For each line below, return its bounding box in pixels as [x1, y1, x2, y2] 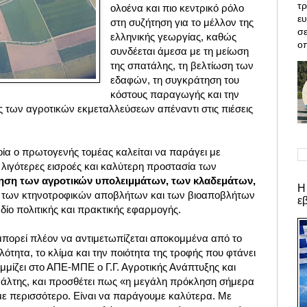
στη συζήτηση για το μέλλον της [110, 16, 254, 29]
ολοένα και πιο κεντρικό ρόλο [110, 2, 245, 14]
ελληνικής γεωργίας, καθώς [110, 31, 237, 43]
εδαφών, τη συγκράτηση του [110, 74, 240, 86]
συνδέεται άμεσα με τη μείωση [110, 45, 249, 58]
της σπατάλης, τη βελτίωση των [110, 60, 254, 72]
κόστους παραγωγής [110, 88, 206, 101]
